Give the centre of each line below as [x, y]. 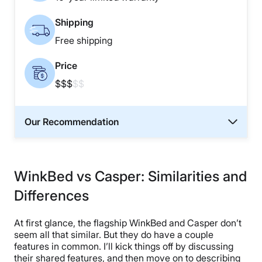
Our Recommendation [72, 121]
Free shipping [84, 40]
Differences [51, 195]
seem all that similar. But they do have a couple [114, 234]
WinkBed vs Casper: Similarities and [130, 176]
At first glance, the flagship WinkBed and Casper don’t [128, 223]
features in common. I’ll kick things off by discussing [124, 246]
